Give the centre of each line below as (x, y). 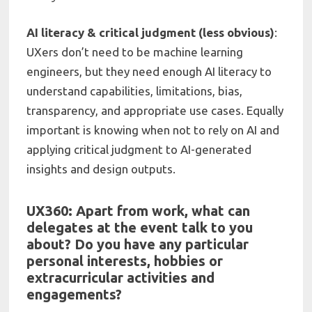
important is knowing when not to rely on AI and (153, 130)
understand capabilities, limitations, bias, (135, 91)
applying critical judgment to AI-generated (139, 150)
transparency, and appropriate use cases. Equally (155, 111)
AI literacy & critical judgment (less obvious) (151, 33)
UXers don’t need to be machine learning (135, 52)
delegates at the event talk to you (140, 227)
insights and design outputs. (101, 169)
